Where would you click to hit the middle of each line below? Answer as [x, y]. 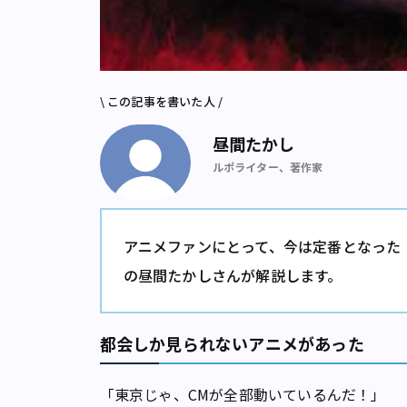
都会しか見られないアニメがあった [232, 344]
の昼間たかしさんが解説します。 [233, 276]
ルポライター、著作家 [268, 167]
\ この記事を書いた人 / [161, 102]
